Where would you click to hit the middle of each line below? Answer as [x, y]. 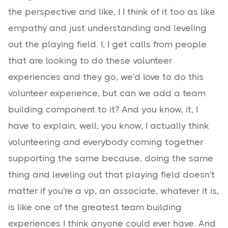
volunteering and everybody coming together [106, 142]
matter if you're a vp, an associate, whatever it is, [113, 191]
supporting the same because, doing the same [111, 159]
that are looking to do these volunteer [90, 61]
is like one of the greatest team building [95, 207]
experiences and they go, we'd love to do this [106, 77]
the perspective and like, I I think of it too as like [112, 12]
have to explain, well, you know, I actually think [109, 126]
